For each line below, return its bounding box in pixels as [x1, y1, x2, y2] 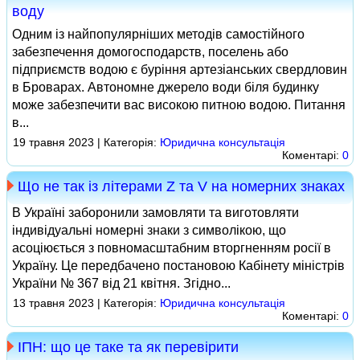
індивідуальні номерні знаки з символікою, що [12, 223, 286, 237]
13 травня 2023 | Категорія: [13, 297, 160, 309]
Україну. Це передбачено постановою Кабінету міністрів [12, 259, 345, 272]
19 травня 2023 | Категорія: [13, 136, 160, 149]
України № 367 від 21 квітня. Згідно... [12, 276, 231, 290]
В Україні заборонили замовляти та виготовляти [12, 206, 299, 219]
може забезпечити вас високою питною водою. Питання [12, 98, 346, 112]
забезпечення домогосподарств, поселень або [12, 45, 288, 59]
